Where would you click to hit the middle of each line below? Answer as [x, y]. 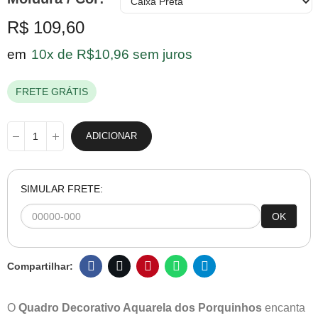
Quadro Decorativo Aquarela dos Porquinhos [140, 308]
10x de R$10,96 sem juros [112, 54]
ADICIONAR [111, 136]
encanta [284, 308]
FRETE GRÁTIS [52, 92]
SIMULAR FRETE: [62, 189]
